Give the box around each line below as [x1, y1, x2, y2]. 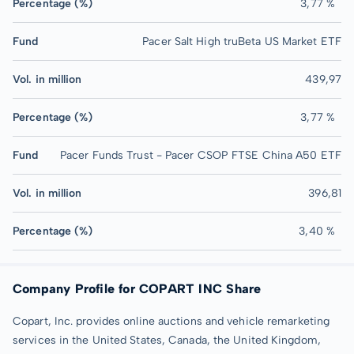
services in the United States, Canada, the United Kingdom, [13, 333, 321, 347]
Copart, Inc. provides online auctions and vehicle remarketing [13, 314, 330, 328]
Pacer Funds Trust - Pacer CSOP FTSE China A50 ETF [60, 148, 341, 162]
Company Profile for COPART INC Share [13, 281, 262, 296]
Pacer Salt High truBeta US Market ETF [142, 34, 341, 48]
